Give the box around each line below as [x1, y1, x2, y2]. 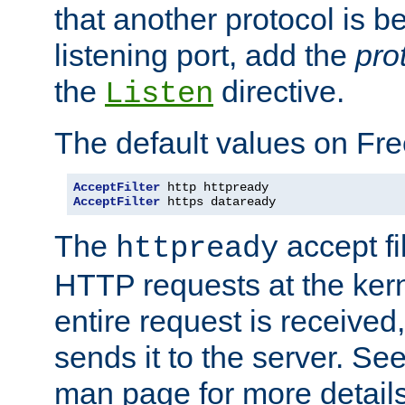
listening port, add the [54, 37, 355, 72]
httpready [116, 231, 278, 266]
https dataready [160, 193, 276, 209]
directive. [213, 73, 344, 108]
